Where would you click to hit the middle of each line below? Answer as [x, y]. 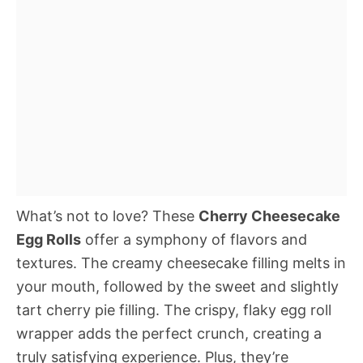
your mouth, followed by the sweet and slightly [177, 286]
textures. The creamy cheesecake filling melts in [181, 263]
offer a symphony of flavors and [194, 239]
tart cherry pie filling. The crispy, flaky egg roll [174, 310]
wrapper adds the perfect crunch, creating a [169, 333]
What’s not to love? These [107, 216]
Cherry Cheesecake [269, 216]
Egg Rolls [49, 239]
